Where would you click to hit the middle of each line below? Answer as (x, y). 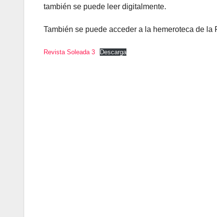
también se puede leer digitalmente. (105, 7)
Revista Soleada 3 (69, 52)
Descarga (113, 52)
